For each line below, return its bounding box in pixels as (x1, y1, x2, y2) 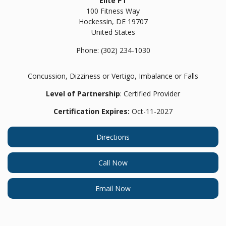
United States (91, 27, 135, 37)
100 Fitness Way (86, 6, 140, 16)
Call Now (98, 158, 128, 167)
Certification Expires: (53, 106, 130, 116)
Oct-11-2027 (130, 106, 173, 116)
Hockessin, (78, 17, 116, 26)
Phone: (76, 45, 101, 55)
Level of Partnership (46, 89, 120, 98)
